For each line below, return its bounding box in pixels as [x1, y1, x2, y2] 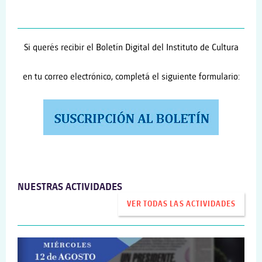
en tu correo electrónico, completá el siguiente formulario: [22, 72, 240, 82]
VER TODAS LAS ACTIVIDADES [127, 200, 236, 209]
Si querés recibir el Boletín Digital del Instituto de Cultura [23, 42, 239, 53]
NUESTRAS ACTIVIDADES [18, 181, 123, 192]
